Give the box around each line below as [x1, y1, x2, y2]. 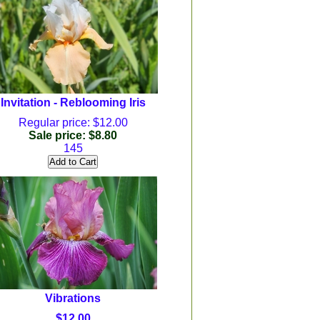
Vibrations [45, 292, 101, 304]
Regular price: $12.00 [18, 116, 128, 129]
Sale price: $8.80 [29, 129, 117, 141]
